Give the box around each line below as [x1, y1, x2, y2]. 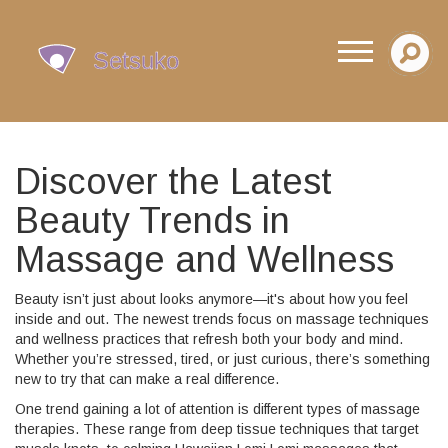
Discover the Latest [15, 161, 332, 202]
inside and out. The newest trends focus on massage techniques [15, 311, 429, 327]
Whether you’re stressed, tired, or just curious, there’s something [15, 351, 430, 367]
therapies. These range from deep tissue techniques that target [15, 421, 419, 437]
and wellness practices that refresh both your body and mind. [15, 331, 403, 347]
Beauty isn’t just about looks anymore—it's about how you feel [15, 291, 408, 307]
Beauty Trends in [15, 200, 290, 241]
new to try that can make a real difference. [15, 371, 279, 387]
